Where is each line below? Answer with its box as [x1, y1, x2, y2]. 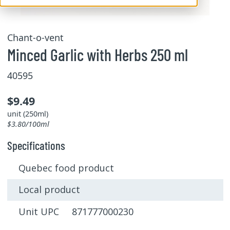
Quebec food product [18, 161, 114, 174]
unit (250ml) [7, 109, 48, 119]
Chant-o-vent [7, 31, 64, 44]
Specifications [7, 138, 65, 152]
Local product [18, 183, 80, 196]
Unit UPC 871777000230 [18, 205, 133, 218]
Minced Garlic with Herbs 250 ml [7, 45, 188, 64]
